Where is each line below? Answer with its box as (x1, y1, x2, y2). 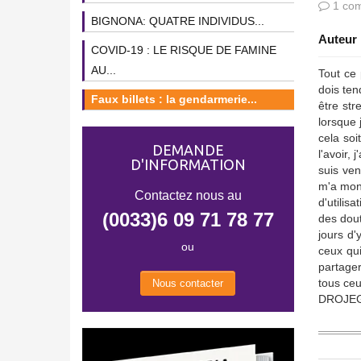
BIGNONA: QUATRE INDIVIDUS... (91, 15, 264, 27)
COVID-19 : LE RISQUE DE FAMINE (91, 44, 276, 56)
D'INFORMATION (130, 156, 246, 172)
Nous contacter (152, 277, 224, 290)
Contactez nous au (134, 189, 242, 202)
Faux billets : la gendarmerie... (91, 93, 257, 106)
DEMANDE (151, 142, 224, 158)
